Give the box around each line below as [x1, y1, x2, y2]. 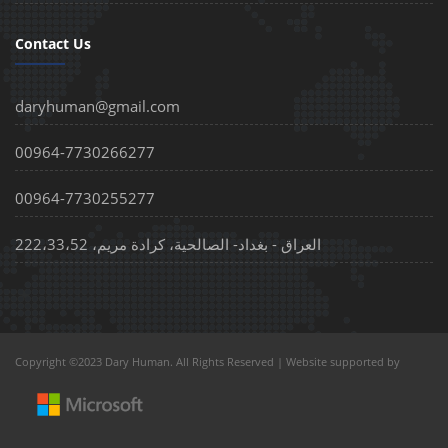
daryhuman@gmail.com [15, 96, 180, 117]
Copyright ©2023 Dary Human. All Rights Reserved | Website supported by [15, 354, 403, 370]
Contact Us [15, 34, 91, 54]
